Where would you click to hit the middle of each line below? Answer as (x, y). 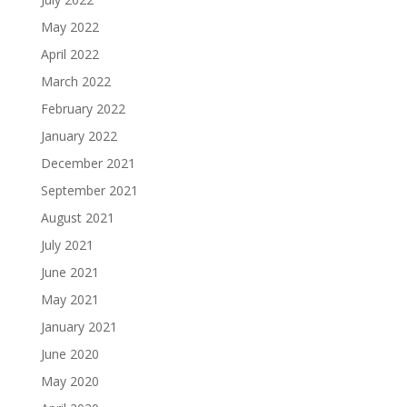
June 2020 (69, 353)
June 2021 (69, 272)
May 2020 (69, 381)
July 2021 (67, 244)
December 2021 (88, 163)
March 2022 (75, 81)
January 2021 (79, 326)
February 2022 (83, 108)
